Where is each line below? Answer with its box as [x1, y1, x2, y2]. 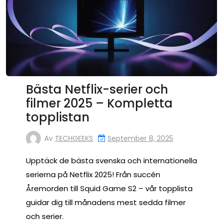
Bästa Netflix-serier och [26, 81, 168, 98]
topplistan [26, 109, 90, 126]
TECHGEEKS [55, 133, 93, 143]
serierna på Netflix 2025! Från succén [26, 169, 160, 180]
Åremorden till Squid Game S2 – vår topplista [26, 183, 193, 194]
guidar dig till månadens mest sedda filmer [26, 197, 186, 208]
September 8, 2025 [108, 133, 173, 144]
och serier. [26, 211, 64, 222]
